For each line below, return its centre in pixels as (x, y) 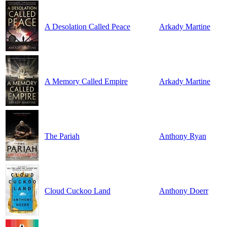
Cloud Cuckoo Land (78, 191)
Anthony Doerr (184, 191)
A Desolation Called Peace (87, 27)
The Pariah (62, 136)
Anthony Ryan (183, 136)
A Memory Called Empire (86, 82)
